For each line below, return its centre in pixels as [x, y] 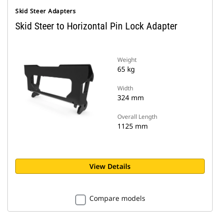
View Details [110, 166]
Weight [127, 60]
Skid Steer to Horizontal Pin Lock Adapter [96, 26]
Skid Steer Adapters [46, 11]
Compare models [117, 198]
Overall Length [137, 117]
